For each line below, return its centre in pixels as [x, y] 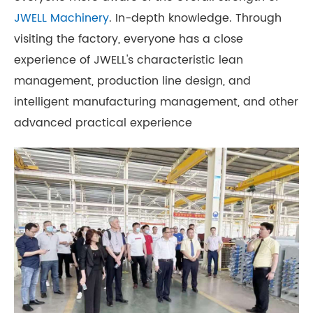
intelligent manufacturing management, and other [156, 102]
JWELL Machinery [61, 18]
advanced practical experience [103, 123]
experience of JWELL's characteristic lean [129, 60]
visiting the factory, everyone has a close [129, 39]
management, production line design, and [132, 81]
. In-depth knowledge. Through [195, 18]
